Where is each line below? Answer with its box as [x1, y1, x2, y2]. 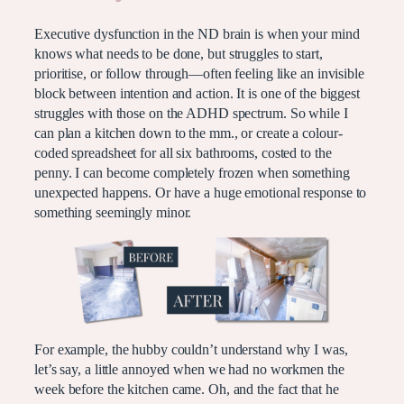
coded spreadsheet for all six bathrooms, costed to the [34, 144, 332, 161]
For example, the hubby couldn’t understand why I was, [34, 341, 348, 358]
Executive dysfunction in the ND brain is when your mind [34, 25, 360, 42]
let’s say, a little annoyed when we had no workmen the [34, 361, 344, 378]
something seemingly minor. [34, 204, 192, 221]
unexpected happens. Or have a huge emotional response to [34, 184, 367, 201]
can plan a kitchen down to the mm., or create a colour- [34, 124, 343, 142]
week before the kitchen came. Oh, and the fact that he [34, 381, 339, 398]
